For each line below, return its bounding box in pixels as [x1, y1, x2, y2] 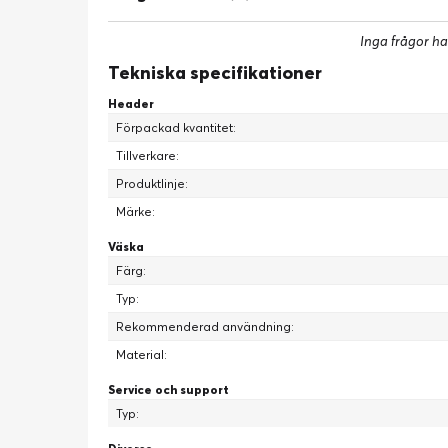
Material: [116, 347, 167, 362]
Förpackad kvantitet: [116, 120, 236, 135]
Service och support [108, 382, 229, 397]
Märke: [116, 204, 155, 219]
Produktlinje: [116, 176, 188, 191]
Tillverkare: [116, 148, 179, 163]
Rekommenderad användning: [116, 319, 294, 334]
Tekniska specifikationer [108, 61, 322, 84]
